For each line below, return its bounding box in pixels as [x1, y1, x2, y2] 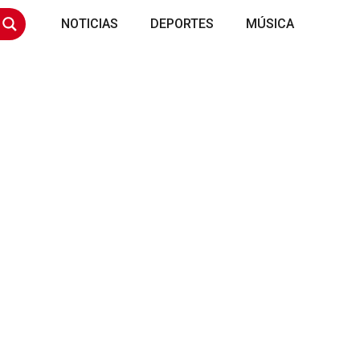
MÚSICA [246, 16, 294, 31]
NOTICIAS [61, 16, 118, 31]
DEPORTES [150, 16, 214, 31]
